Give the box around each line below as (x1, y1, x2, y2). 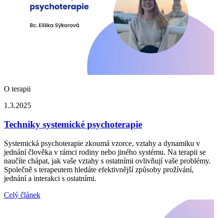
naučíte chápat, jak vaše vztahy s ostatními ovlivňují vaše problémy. (4, 156, 211, 165)
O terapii (4, 85, 31, 93)
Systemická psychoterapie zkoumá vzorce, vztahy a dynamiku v (4, 139, 200, 147)
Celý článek (4, 190, 40, 199)
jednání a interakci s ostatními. (4, 174, 96, 182)
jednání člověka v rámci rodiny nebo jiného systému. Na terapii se (4, 147, 206, 156)
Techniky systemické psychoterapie (4, 119, 142, 130)
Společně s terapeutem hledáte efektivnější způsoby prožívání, (4, 165, 194, 174)
